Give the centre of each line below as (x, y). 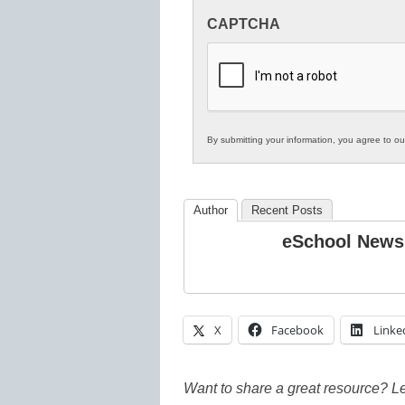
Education (241, 73)
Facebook (297, 330)
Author (211, 210)
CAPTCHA (244, 24)
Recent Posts (287, 210)
